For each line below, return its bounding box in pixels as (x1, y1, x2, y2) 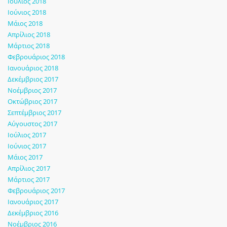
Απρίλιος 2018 (8, 30, 50, 40)
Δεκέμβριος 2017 (8, 74, 58, 84)
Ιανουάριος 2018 (8, 63, 58, 73)
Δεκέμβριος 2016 (8, 208, 58, 218)
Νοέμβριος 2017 (8, 86, 57, 95)
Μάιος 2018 (8, 19, 43, 28)
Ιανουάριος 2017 (8, 197, 58, 207)
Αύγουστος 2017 (8, 119, 57, 129)
